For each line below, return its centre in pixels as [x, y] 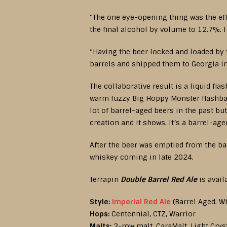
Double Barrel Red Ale [159, 180]
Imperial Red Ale [141, 202]
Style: [101, 202]
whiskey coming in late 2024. [142, 157]
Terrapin [105, 180]
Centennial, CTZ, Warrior [153, 214]
